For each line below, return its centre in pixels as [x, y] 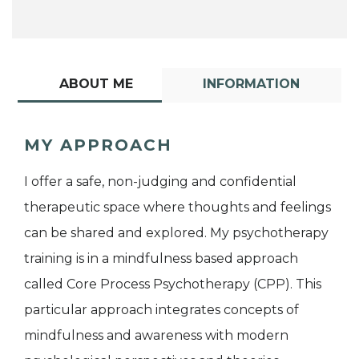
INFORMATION [252, 83]
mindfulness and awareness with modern [156, 335]
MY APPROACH [98, 145]
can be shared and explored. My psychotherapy [176, 232]
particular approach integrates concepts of [161, 309]
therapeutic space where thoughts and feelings [177, 207]
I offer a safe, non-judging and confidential [160, 181]
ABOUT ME [96, 83]
